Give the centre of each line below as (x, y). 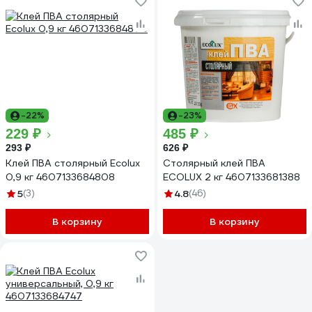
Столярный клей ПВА (214, 163)
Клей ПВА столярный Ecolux (73, 163)
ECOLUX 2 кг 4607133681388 (232, 177)
